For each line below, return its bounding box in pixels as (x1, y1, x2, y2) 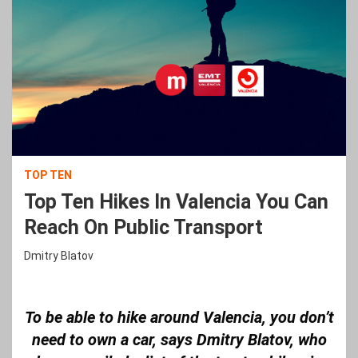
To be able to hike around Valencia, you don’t (24, 308, 334, 328)
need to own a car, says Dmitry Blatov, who (31, 330, 327, 350)
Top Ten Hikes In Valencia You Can (24, 190, 328, 214)
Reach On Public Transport (24, 216, 263, 240)
